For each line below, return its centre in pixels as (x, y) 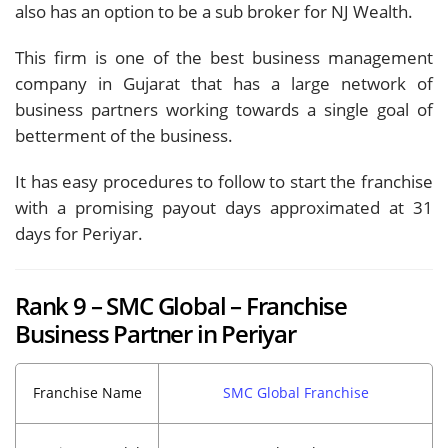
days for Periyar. (79, 233)
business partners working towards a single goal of (224, 109)
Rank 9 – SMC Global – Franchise (181, 305)
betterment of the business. (124, 135)
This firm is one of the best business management (224, 57)
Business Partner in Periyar (155, 333)
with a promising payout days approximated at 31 (224, 207)
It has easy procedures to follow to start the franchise (224, 181)
